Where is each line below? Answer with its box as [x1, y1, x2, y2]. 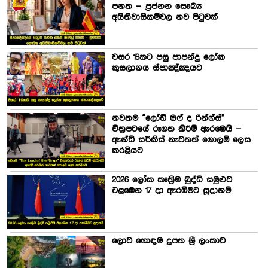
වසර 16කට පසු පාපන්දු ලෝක [111, 52, 225, 62]
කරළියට [111, 146, 143, 156]
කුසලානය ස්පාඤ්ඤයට [111, 63, 202, 73]
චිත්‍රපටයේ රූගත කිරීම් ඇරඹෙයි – [111, 124, 242, 135]
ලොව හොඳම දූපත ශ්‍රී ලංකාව [111, 236, 226, 246]
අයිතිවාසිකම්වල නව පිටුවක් [111, 13, 218, 23]
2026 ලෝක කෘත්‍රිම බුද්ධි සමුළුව [111, 175, 232, 185]
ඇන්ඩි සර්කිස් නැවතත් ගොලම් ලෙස [111, 135, 251, 145]
